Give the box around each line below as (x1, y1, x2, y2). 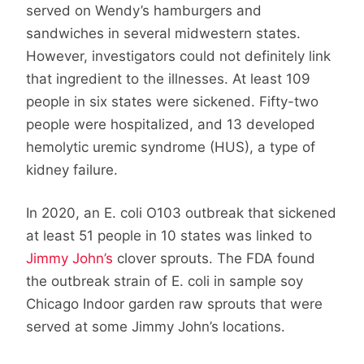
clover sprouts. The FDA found (113, 250, 315, 267)
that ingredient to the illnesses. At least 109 (26, 70, 310, 87)
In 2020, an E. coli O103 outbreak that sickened (26, 205, 336, 222)
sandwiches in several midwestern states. (26, 24, 301, 41)
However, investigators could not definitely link (26, 47, 331, 64)
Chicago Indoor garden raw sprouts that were (26, 296, 323, 313)
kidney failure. (26, 161, 118, 178)
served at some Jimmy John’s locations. (26, 318, 285, 336)
